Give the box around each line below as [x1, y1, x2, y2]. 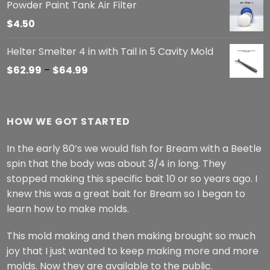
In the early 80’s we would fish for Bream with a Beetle [7, 141, 262, 155]
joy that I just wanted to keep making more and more [7, 243, 259, 258]
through [87, 107, 126, 122]
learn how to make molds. [7, 201, 130, 216]
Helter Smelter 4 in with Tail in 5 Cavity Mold [7, 44, 214, 58]
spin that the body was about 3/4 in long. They [7, 156, 227, 171]
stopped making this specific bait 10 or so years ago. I [7, 171, 258, 186]
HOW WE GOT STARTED [7, 114, 130, 128]
